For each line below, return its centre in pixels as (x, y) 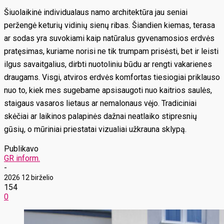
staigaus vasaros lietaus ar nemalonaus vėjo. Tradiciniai (100, 103)
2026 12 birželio (29, 177)
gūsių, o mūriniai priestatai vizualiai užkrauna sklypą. (95, 129)
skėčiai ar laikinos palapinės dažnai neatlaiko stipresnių (100, 116)
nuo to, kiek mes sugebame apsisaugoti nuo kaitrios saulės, (108, 90)
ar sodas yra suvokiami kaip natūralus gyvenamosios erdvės (109, 38)
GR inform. (22, 158)
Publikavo (21, 149)
